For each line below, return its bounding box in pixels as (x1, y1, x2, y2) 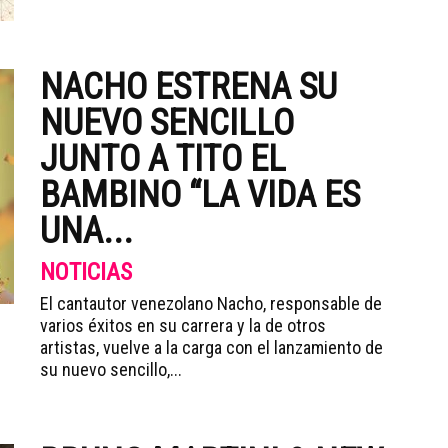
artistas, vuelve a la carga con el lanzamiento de (40, 337, 383, 358)
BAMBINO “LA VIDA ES (40, 174, 360, 216)
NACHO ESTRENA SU (40, 66, 337, 108)
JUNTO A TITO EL (40, 138, 286, 180)
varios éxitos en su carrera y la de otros (40, 315, 326, 336)
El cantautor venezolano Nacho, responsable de (40, 293, 382, 314)
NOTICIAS (40, 258, 132, 286)
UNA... (40, 210, 133, 252)
